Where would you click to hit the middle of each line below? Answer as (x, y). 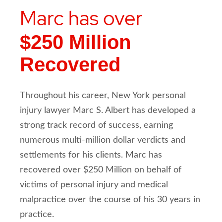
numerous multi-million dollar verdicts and (103, 140)
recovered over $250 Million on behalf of (101, 170)
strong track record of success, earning (96, 125)
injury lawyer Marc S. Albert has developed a (108, 111)
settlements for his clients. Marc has (91, 155)
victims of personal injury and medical (94, 185)
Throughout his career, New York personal (103, 96)
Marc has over (81, 18)
